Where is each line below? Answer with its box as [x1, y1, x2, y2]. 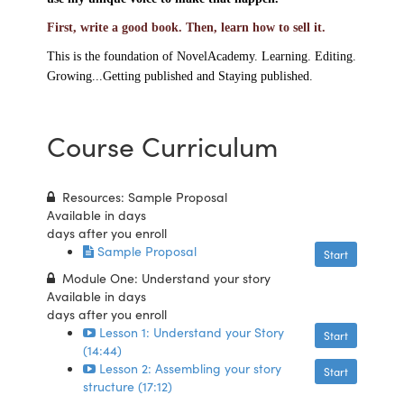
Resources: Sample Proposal [62, 187, 228, 206]
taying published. [225, 69, 314, 83]
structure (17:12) [83, 376, 173, 395]
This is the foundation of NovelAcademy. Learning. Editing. [47, 49, 357, 63]
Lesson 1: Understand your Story [99, 322, 285, 341]
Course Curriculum [47, 125, 279, 164]
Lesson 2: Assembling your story [99, 358, 282, 377]
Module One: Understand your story [62, 268, 271, 287]
